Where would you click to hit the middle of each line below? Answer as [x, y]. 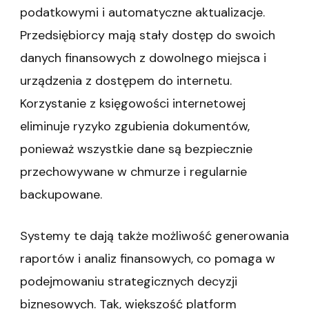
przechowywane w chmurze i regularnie [133, 171]
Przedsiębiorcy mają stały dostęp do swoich [148, 35]
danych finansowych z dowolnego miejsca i [143, 58]
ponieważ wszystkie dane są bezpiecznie [136, 149]
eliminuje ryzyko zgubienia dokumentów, [135, 126]
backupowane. [61, 194]
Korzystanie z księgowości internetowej [133, 103]
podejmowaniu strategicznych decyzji [129, 281]
